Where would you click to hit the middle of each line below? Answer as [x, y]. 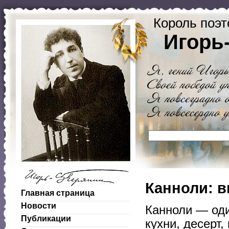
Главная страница [58, 193]
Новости [39, 206]
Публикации [46, 219]
